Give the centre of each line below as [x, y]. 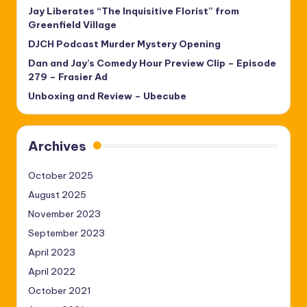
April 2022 [52, 272]
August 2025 [57, 195]
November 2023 [64, 214]
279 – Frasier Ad [68, 77]
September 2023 [66, 233]
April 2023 [52, 253]
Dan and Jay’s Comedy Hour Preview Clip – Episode [152, 63]
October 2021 [60, 291]
